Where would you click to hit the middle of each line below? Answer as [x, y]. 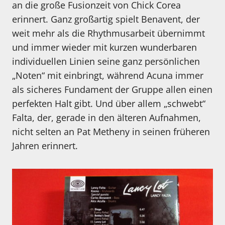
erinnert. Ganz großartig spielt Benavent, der [106, 19]
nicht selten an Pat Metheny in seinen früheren [111, 132]
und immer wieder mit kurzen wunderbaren [104, 47]
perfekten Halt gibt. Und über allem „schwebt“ [109, 104]
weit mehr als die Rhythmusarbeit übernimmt [108, 33]
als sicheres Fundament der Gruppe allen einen [112, 90]
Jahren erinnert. [45, 146]
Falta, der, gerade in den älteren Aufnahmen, [106, 118]
